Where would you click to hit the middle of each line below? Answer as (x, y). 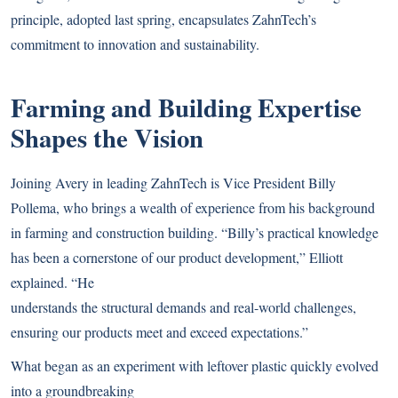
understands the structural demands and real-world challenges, (183, 306)
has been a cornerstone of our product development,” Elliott (177, 257)
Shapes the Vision (107, 137)
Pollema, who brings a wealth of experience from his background (193, 207)
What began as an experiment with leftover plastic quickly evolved (195, 365)
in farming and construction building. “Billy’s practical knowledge (195, 232)
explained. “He (52, 282)
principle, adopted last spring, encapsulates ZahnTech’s (163, 19)
